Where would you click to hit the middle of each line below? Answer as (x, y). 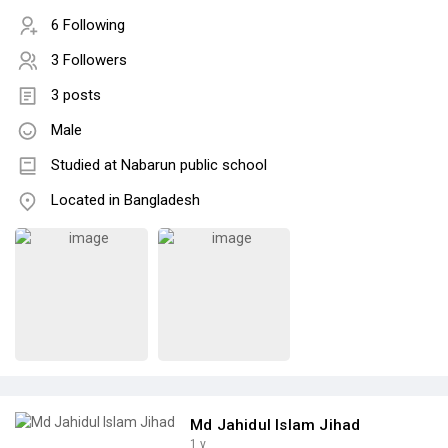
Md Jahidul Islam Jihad (275, 425)
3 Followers (89, 60)
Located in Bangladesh (125, 200)
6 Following (88, 25)
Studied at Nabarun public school (159, 165)
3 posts (76, 95)
